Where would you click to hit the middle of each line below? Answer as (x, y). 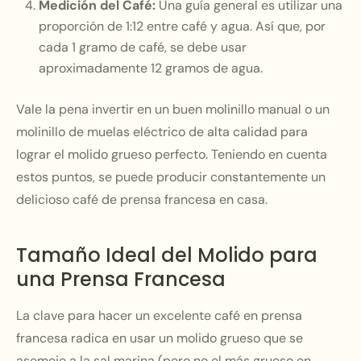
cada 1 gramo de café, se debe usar (143, 47)
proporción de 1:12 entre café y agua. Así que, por (182, 26)
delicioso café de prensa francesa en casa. (142, 199)
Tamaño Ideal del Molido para (167, 255)
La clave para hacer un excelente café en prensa (159, 315)
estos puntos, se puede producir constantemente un (171, 177)
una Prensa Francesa (121, 279)
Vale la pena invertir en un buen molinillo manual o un (173, 109)
